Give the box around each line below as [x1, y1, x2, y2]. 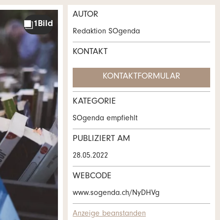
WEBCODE [73, 172, 111, 181]
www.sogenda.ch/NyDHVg [73, 190, 160, 197]
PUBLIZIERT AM [73, 135, 130, 144]
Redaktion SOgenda [73, 28, 140, 36]
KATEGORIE [73, 98, 116, 107]
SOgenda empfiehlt [73, 115, 137, 123]
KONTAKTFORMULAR [103, 73, 180, 82]
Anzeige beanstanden [73, 210, 146, 218]
